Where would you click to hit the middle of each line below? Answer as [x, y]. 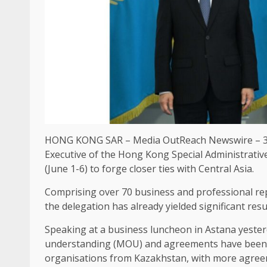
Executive [66, 155]
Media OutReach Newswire [193, 140]
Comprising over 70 [90, 192]
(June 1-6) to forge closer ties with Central [139, 169]
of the [102, 155]
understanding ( [80, 244]
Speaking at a [76, 230]
